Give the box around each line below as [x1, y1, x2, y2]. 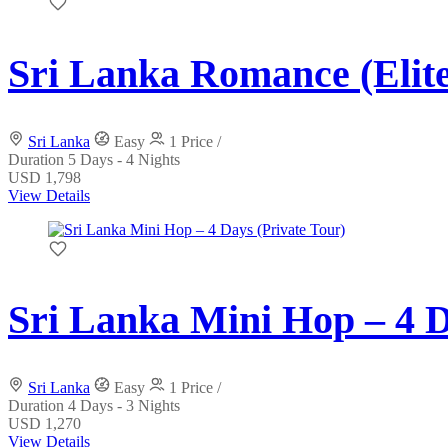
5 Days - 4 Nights [68, 150, 180, 168]
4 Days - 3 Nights [68, 397, 180, 415]
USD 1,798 [8, 168, 81, 186]
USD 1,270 [8, 415, 81, 433]
